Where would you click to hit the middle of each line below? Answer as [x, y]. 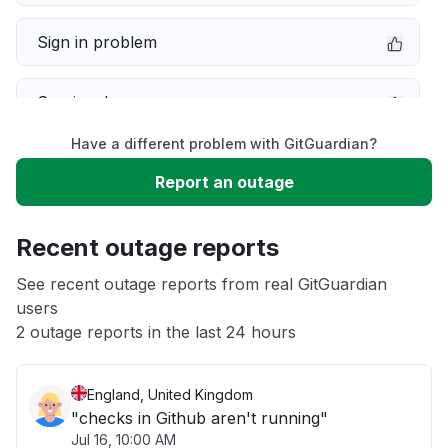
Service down [89, 102]
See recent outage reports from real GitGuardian [201, 284]
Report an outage [224, 182]
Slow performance [108, 162]
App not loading [97, 282]
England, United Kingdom [170, 394]
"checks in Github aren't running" [199, 418]
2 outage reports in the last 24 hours [156, 332]
